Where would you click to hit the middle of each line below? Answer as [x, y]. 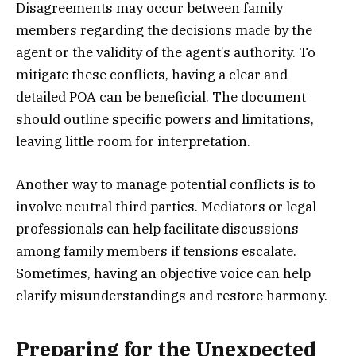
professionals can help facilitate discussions [157, 229]
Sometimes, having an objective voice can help [163, 274]
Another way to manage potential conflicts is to [166, 185]
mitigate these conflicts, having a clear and [152, 75]
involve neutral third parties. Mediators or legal [166, 207]
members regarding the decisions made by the [164, 31]
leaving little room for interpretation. [133, 142]
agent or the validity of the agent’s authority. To [166, 53]
